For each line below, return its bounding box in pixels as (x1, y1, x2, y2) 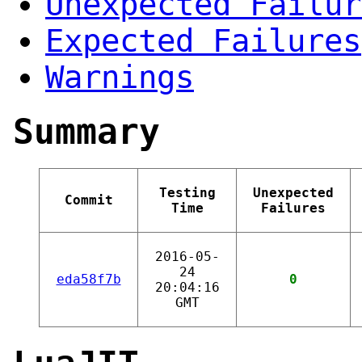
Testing (158, 184, 216, 200)
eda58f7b (56, 271, 121, 287)
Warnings (45, 58, 194, 95)
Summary (13, 111, 160, 152)
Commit (64, 192, 113, 208)
